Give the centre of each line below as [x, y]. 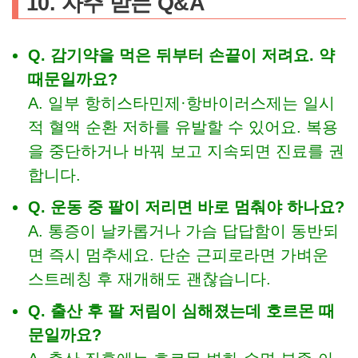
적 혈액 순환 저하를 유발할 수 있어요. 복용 [183, 127]
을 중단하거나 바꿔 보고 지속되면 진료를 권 [186, 151]
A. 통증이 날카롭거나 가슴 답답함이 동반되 [183, 231]
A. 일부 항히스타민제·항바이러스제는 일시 [181, 103]
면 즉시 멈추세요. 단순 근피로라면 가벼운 [178, 255]
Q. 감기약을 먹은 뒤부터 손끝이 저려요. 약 [181, 56]
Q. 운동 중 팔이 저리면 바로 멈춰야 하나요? [186, 207]
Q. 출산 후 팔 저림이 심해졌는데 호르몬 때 [181, 311]
